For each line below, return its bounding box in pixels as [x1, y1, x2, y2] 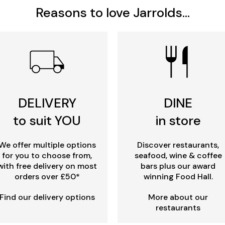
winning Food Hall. [143, 171, 213, 182]
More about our [148, 192, 208, 203]
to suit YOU [13, 112, 81, 130]
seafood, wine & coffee [134, 150, 222, 161]
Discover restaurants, [137, 140, 219, 151]
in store [155, 112, 201, 130]
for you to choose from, [2, 150, 92, 161]
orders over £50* [14, 171, 80, 182]
